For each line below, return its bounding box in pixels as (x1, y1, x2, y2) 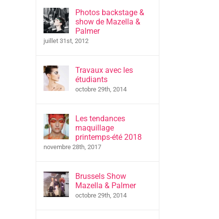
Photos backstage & (75, 8, 144, 17)
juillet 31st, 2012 (44, 37, 88, 44)
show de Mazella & (75, 17, 140, 26)
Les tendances (75, 114, 125, 123)
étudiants (75, 75, 108, 84)
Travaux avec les (75, 66, 133, 75)
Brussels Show (75, 172, 126, 181)
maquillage (75, 123, 114, 132)
